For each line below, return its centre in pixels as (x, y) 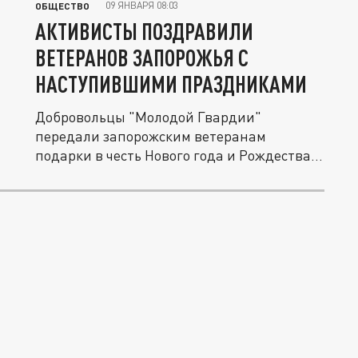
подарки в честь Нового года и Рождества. (175, 155)
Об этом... (67, 174)
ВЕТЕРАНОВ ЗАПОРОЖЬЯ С (142, 58)
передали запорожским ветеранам (151, 136)
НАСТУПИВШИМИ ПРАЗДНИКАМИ (171, 84)
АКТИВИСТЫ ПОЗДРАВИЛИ (144, 31)
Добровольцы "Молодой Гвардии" (148, 117)
